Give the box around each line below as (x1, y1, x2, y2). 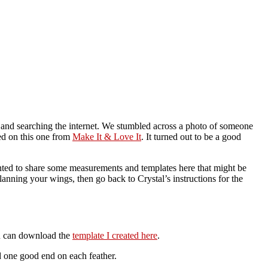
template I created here (72, 230, 157, 241)
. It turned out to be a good (141, 131, 241, 142)
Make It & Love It (72, 131, 141, 142)
